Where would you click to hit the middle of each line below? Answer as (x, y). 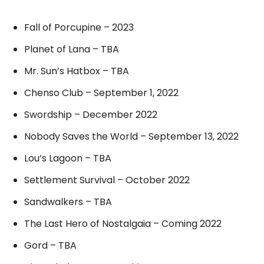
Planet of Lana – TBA (72, 49)
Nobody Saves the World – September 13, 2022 (131, 136)
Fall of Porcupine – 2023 (79, 27)
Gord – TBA (50, 245)
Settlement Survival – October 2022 (107, 180)
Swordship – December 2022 (91, 114)
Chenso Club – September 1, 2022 (101, 93)
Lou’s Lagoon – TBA (68, 158)
